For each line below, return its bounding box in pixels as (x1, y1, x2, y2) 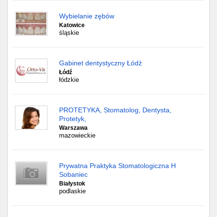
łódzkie (59, 76, 79, 83)
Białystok (59, 180, 85, 187)
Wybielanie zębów (59, 12, 114, 20)
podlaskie (59, 187, 86, 195)
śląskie (59, 29, 79, 36)
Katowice (59, 22, 85, 29)
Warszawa (59, 124, 88, 131)
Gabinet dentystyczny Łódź (59, 59, 142, 67)
